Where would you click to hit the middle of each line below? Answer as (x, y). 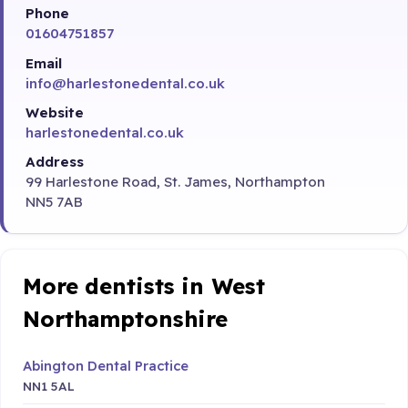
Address (55, 162)
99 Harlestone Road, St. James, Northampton (175, 182)
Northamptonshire (126, 319)
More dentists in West (144, 286)
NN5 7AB (54, 202)
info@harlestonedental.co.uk (125, 83)
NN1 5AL (49, 385)
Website (55, 113)
